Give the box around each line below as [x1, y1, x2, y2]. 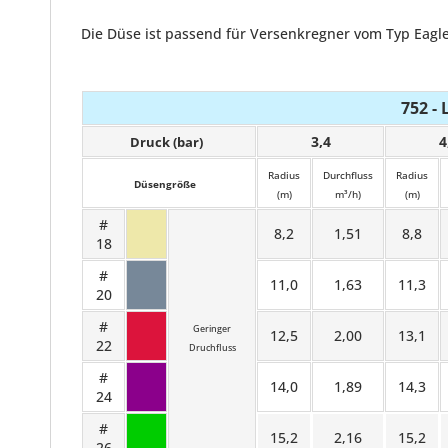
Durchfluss [323, 168, 373, 182]
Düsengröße [134, 177, 196, 191]
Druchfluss [188, 341, 236, 354]
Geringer [193, 322, 231, 335]
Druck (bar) [129, 133, 203, 151]
